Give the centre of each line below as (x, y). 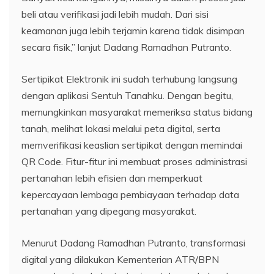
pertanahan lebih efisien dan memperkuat (112, 178)
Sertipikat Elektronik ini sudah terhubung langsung (129, 79)
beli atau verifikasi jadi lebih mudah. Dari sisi (115, 14)
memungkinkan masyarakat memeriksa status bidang (137, 112)
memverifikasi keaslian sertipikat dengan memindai (132, 145)
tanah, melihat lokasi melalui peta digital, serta (121, 128)
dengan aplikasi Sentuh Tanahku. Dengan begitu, (127, 95)
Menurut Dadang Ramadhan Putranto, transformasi (133, 243)
